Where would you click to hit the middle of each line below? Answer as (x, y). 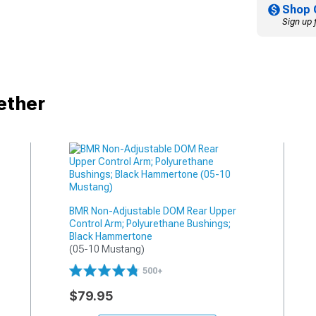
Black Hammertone (110, 236)
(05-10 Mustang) (107, 249)
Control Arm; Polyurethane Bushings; (150, 223)
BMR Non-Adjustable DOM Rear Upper (152, 211)
